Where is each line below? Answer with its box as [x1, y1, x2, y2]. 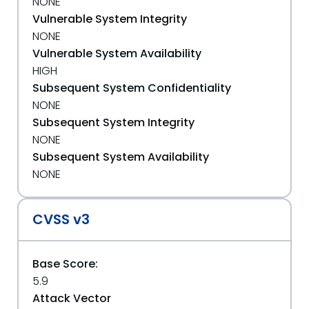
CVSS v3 [32, 210, 90, 229]
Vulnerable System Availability [32, 46, 201, 61]
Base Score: [32, 256, 98, 272]
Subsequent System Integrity [32, 114, 195, 130]
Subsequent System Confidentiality [32, 80, 231, 96]
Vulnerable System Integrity [32, 11, 187, 27]
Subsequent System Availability [32, 149, 209, 165]
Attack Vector [32, 290, 111, 306]
